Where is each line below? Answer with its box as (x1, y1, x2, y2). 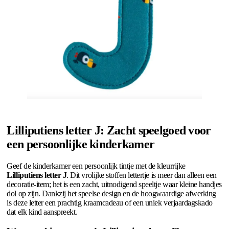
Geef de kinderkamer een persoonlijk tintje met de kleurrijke (7, 161, 186, 170)
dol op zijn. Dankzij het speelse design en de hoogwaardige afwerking (7, 189, 216, 198)
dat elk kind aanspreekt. (7, 207, 77, 216)
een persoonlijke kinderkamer (7, 137, 155, 151)
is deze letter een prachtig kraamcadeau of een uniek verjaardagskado (7, 198, 213, 207)
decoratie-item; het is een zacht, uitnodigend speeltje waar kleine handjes (7, 179, 222, 189)
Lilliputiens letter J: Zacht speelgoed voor (7, 123, 211, 137)
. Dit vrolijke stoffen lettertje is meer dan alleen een (66, 170, 217, 179)
